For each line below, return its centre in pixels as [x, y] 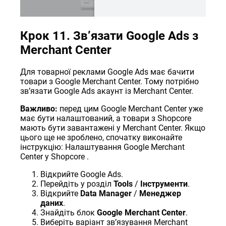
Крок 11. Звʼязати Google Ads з [109, 36]
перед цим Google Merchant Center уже [130, 108]
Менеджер [160, 193]
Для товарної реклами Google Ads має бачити [107, 72]
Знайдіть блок [69, 212]
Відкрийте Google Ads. [82, 174]
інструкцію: [43, 147]
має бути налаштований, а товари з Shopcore [106, 118]
